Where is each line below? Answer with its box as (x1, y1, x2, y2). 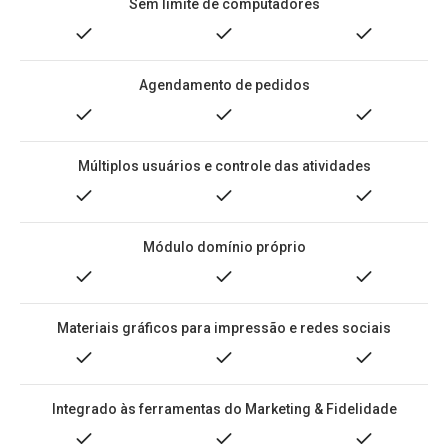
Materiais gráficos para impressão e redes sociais (57, 320, 391, 336)
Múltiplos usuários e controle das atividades (77, 158, 371, 174)
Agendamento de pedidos (138, 77, 310, 93)
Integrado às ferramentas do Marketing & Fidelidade (51, 401, 397, 417)
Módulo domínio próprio (142, 239, 306, 255)
